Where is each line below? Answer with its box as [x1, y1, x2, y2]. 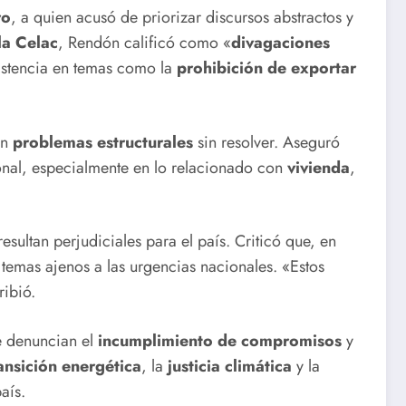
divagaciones [231, 31, 330, 55]
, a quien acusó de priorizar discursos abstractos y [11, 5, 353, 30]
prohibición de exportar [177, 56, 356, 81]
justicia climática [168, 354, 292, 379]
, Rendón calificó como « [58, 31, 231, 55]
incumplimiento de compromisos [98, 329, 342, 353]
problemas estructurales [13, 130, 193, 154]
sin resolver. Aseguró [193, 130, 340, 154]
